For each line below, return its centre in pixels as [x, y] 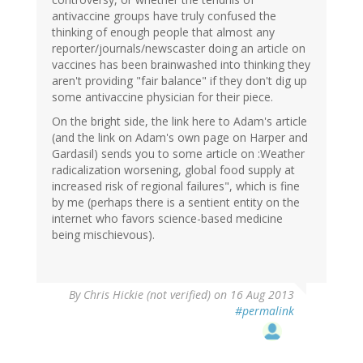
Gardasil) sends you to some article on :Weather [178, 154]
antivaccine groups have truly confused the [164, 16]
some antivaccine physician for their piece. [162, 97]
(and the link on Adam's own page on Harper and [180, 138]
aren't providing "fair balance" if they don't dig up [179, 81]
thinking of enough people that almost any [163, 32]
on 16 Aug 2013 [252, 295]
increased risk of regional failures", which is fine [176, 186]
